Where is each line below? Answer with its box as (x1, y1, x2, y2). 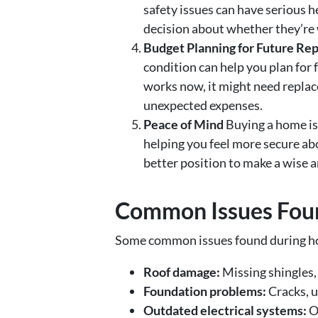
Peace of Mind (143, 116, 224, 133)
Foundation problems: (143, 283, 266, 300)
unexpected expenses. (143, 97, 263, 114)
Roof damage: (143, 264, 220, 280)
